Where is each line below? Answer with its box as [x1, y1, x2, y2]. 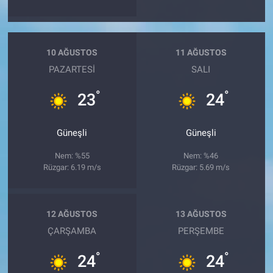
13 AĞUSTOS [175, 209, 227, 219]
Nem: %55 [54, 151, 90, 160]
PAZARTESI [49, 63, 96, 75]
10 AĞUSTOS [46, 48, 98, 58]
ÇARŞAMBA [48, 225, 97, 236]
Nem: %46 [183, 151, 219, 160]
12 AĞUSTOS [46, 209, 98, 219]
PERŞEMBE [177, 225, 224, 236]
